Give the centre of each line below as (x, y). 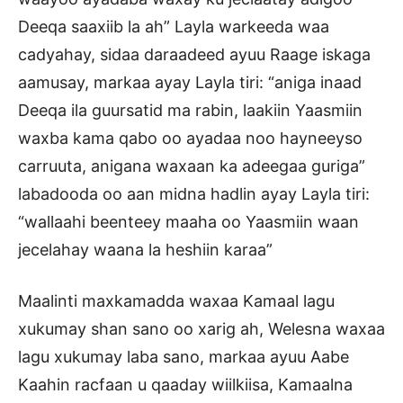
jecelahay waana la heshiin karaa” (145, 249)
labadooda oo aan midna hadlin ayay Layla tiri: (194, 193)
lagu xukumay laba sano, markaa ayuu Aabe (184, 356)
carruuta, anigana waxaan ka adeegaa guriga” (192, 166)
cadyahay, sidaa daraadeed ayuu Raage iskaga (194, 54)
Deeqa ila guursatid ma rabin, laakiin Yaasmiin (190, 110)
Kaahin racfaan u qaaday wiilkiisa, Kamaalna (185, 384)
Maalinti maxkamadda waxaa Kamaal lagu (176, 300)
